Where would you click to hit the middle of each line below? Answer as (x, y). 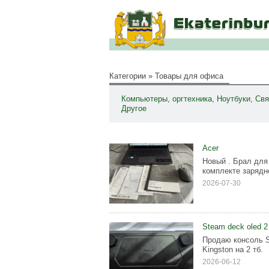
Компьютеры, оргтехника (167, 99)
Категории (128, 76)
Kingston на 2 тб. (233, 249)
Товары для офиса (189, 76)
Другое (134, 108)
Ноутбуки (234, 99)
